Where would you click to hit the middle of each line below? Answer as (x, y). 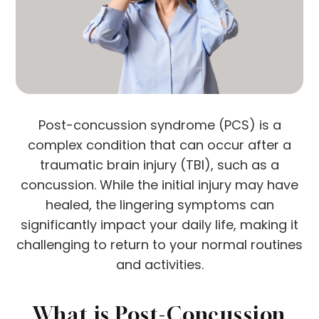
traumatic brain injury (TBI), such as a (159, 165)
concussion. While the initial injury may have (159, 185)
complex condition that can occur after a (159, 145)
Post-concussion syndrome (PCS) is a (159, 125)
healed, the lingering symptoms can (159, 205)
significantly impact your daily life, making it (159, 225)
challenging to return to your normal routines (159, 245)
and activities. (159, 265)
